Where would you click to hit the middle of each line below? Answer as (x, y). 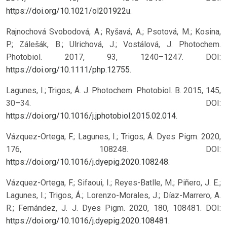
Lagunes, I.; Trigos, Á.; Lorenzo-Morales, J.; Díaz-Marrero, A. (113, 195)
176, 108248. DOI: (113, 149)
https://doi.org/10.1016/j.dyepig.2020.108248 (87, 162)
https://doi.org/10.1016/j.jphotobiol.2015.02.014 (91, 116)
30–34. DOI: (113, 103)
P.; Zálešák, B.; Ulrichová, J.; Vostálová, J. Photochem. (113, 44)
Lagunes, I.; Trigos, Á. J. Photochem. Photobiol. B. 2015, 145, (113, 90)
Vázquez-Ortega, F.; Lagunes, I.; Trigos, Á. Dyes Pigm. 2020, (113, 136)
